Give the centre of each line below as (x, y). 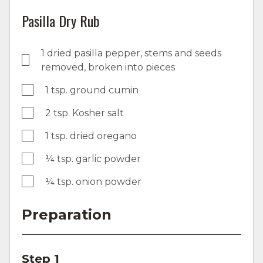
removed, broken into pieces (108, 67)
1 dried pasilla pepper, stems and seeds (131, 53)
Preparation (67, 214)
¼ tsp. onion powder (93, 181)
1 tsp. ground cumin (92, 90)
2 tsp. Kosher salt (85, 113)
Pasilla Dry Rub (61, 20)
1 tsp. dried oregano (91, 136)
